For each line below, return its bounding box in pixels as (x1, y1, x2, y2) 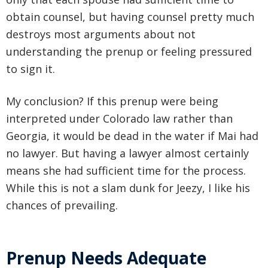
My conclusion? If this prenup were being (6, 94, 218, 109)
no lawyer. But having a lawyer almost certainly (6, 146, 249, 161)
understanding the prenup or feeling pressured (6, 44, 252, 59)
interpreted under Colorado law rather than (6, 111, 233, 126)
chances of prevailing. (6, 198, 118, 213)
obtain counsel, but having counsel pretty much (6, 10, 254, 25)
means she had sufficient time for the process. (6, 163, 246, 178)
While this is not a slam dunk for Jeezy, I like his (6, 181, 250, 196)
